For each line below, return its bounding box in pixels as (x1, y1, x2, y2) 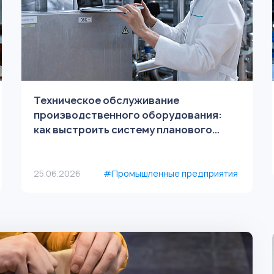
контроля (33, 138, 84, 151)
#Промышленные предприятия (103, 168, 239, 179)
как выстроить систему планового (33, 123, 212, 136)
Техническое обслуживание (33, 94, 179, 107)
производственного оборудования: (33, 108, 222, 122)
